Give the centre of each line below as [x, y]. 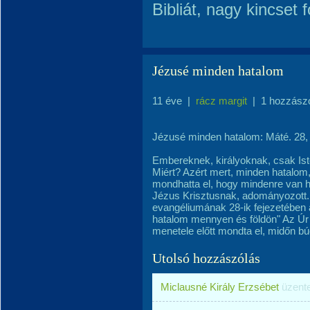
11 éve [167, 101]
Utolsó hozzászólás [206, 258]
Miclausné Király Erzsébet [220, 287]
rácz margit [221, 101]
